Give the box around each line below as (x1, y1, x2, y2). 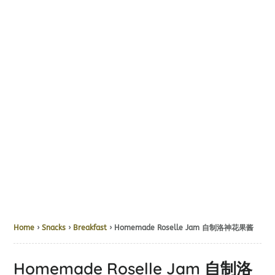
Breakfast (73, 223, 107, 232)
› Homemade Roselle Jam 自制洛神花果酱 (107, 223, 254, 232)
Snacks (42, 223, 66, 232)
